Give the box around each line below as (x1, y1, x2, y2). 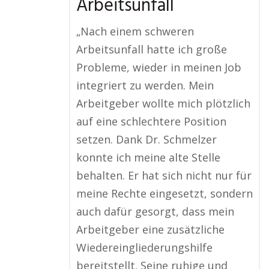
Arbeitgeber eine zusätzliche (76, 222, 225, 237)
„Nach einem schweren (76, 24, 194, 39)
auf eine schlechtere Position (76, 114, 226, 129)
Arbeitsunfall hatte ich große (76, 42, 227, 57)
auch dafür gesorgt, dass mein (76, 204, 234, 219)
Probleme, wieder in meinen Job (76, 60, 241, 75)
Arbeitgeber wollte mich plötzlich (76, 96, 250, 111)
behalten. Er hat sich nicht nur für (76, 168, 252, 183)
